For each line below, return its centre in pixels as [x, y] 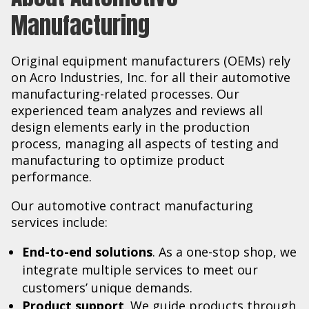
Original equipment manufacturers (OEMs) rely [151, 60]
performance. [51, 176]
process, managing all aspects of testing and [145, 143]
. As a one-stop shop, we [225, 251]
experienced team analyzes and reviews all [137, 110]
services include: [59, 222]
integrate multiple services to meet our [140, 269]
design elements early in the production [130, 127]
